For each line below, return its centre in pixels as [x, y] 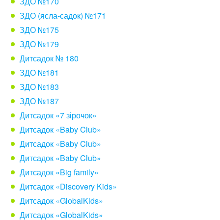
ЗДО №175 [39, 30]
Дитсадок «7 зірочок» [58, 115]
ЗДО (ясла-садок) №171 [63, 15]
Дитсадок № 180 [49, 58]
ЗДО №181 [39, 72]
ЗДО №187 [39, 101]
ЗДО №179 [39, 44]
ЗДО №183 [39, 87]
